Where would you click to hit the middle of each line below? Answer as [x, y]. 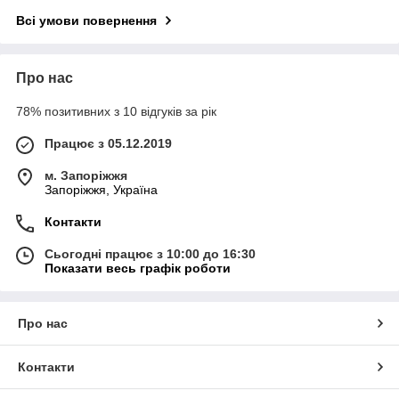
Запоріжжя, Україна [101, 189]
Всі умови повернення [86, 20]
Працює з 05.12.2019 [108, 143]
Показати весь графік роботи [138, 268]
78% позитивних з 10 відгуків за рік [116, 111]
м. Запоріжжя [86, 175]
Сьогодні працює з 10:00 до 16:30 [150, 253]
